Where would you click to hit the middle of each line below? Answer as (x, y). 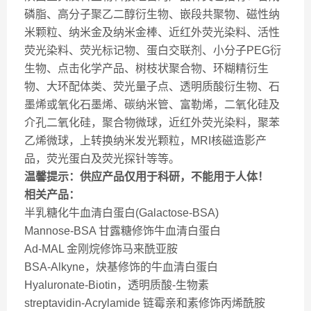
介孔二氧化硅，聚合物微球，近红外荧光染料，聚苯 (152, 123)
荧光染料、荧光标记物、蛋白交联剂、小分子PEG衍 (153, 50)
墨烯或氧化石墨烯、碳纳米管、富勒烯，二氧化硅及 (152, 104)
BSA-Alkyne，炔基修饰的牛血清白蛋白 (121, 267)
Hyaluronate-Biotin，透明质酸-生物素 (117, 285)
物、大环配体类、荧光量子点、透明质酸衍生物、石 (152, 86)
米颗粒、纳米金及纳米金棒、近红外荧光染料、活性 (152, 32)
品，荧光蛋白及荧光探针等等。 (102, 159)
